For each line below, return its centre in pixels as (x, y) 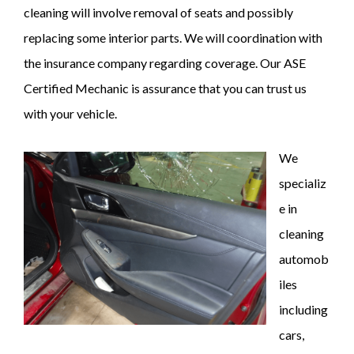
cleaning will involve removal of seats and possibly (158, 12)
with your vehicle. (70, 113)
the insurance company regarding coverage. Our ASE (165, 63)
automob (304, 259)
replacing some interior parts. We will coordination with (173, 38)
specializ (303, 183)
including (303, 309)
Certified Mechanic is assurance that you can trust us (165, 88)
